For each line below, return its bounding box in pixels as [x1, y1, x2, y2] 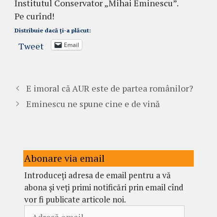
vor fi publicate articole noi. [24, 193, 126, 205]
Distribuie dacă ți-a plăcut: [15, 26, 91, 34]
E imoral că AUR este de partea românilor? [26, 82, 193, 94]
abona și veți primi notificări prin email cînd [24, 181, 184, 193]
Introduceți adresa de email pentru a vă [24, 169, 171, 181]
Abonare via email [24, 151, 105, 165]
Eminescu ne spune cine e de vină [26, 97, 160, 109]
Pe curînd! [15, 10, 54, 22]
